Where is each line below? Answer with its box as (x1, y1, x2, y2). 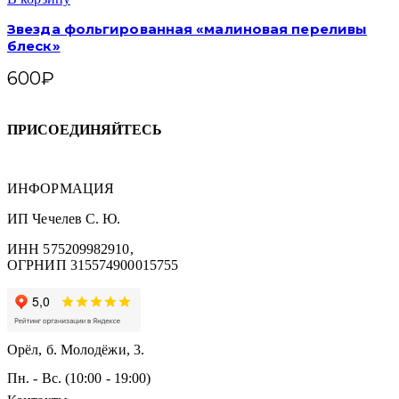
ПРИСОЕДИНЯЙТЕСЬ (7, 122, 163, 138)
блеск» (7, 37, 61, 54)
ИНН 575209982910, (7, 240, 134, 256)
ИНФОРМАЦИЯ (7, 180, 114, 196)
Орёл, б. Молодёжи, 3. (7, 341, 145, 357)
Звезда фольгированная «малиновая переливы (7, 20, 368, 37)
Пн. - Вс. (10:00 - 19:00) (7, 370, 151, 386)
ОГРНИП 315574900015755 (7, 256, 179, 273)
